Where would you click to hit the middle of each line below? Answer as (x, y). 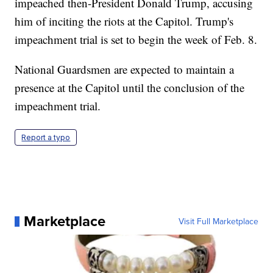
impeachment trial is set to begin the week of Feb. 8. (136, 40)
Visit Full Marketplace (218, 222)
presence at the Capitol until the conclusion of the (130, 88)
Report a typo (46, 138)
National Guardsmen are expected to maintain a (125, 69)
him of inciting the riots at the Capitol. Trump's (124, 21)
